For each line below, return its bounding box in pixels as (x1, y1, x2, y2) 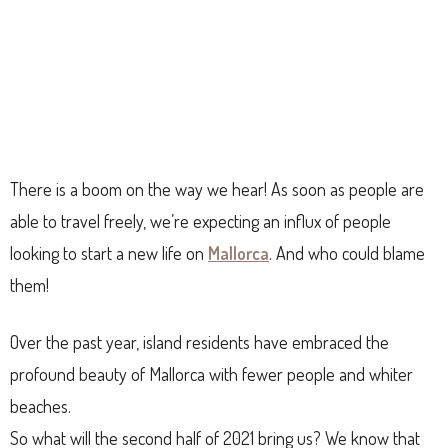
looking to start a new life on (10, 241, 208, 264)
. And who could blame (269, 241, 425, 264)
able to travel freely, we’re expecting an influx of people (10, 209, 391, 232)
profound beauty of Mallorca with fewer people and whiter (10, 362, 413, 385)
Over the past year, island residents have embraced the (10, 330, 389, 353)
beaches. (10, 394, 71, 417)
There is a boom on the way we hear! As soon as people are (10, 177, 424, 200)
